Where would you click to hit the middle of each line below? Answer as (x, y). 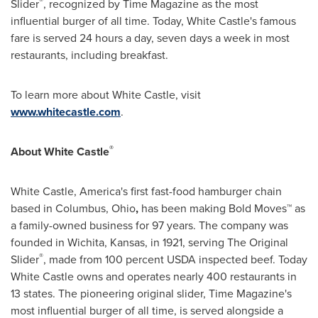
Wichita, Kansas (106, 242)
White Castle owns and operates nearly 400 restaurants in (154, 276)
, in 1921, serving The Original (216, 242)
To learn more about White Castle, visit (106, 94)
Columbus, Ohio (95, 208)
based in (33, 208)
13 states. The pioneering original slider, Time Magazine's (151, 293)
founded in (39, 242)
